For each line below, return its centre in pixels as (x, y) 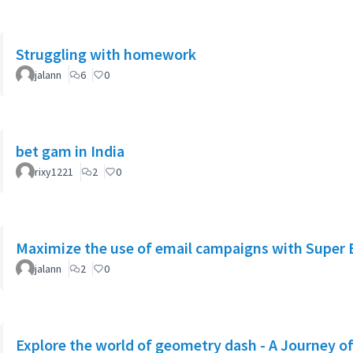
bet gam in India (70, 151)
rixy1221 (54, 172)
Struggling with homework (106, 54)
